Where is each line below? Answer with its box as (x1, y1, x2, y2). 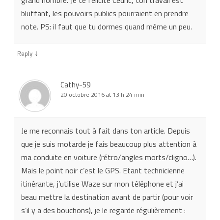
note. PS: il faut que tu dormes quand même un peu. (21, 20, 192, 32)
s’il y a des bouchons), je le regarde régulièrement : (21, 204, 186, 216)
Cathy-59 (60, 79, 90, 90)
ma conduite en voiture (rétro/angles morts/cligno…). (21, 151, 196, 163)
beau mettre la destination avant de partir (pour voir (21, 191, 193, 203)
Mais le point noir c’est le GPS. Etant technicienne (21, 164, 185, 176)
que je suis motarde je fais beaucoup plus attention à (21, 137, 196, 150)
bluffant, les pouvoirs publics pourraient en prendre (21, 7, 189, 19)
